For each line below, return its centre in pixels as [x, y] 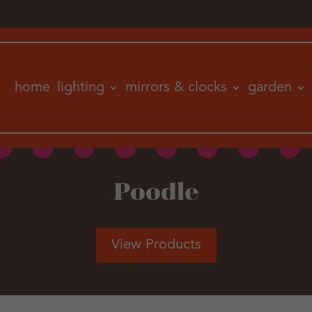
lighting [80, 87]
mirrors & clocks [176, 87]
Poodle [156, 193]
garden [270, 87]
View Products [156, 245]
